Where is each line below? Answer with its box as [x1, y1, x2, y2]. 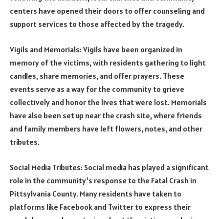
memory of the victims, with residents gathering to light [10, 58, 206, 68]
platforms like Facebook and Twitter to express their [10, 201, 191, 212]
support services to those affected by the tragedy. [10, 19, 184, 29]
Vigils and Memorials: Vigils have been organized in [10, 44, 182, 55]
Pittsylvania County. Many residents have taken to [10, 188, 181, 198]
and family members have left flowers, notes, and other [10, 124, 202, 134]
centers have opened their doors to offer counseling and [10, 6, 205, 16]
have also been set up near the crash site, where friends [10, 110, 202, 121]
